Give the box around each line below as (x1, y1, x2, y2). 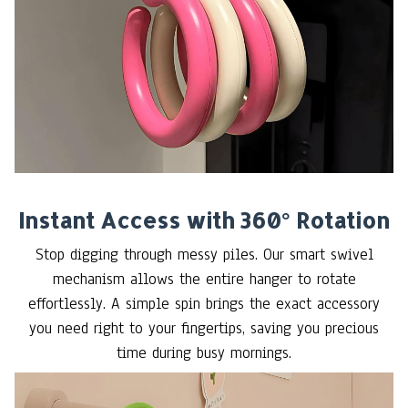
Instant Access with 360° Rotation (18, 206, 390, 235)
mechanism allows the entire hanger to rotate (52, 269, 356, 291)
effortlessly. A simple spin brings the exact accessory (28, 293, 380, 315)
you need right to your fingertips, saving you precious (29, 318, 379, 340)
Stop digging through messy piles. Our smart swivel (35, 244, 373, 266)
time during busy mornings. (117, 342, 291, 364)
